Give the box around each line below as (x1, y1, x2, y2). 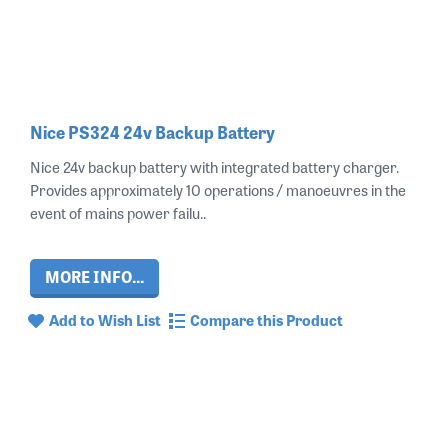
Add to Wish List (49, 307, 161, 331)
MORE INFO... (45, 263, 144, 288)
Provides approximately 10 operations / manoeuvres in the (30, 177, 406, 201)
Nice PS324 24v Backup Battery (30, 118, 275, 144)
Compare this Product (190, 307, 343, 331)
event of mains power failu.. (30, 200, 206, 224)
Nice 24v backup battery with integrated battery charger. (30, 154, 399, 178)
